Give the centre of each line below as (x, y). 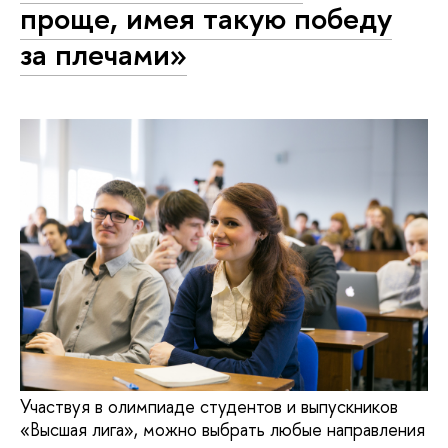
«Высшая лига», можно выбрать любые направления (222, 430)
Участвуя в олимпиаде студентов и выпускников (209, 407)
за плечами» (103, 54)
